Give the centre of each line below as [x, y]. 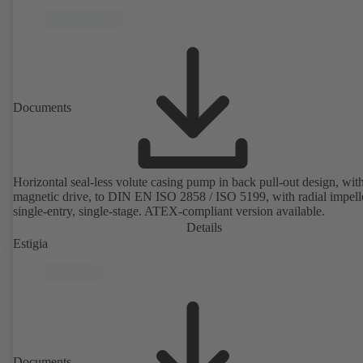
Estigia [30, 243]
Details [204, 227]
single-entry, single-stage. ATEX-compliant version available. [169, 211]
